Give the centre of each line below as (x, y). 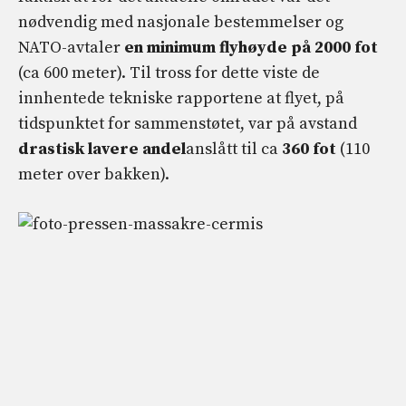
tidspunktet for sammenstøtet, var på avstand (188, 123)
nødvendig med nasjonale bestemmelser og (181, 22)
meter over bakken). (94, 174)
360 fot (307, 149)
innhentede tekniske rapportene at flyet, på (181, 98)
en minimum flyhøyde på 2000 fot (249, 47)
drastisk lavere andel (102, 149)
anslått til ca (232, 149)
